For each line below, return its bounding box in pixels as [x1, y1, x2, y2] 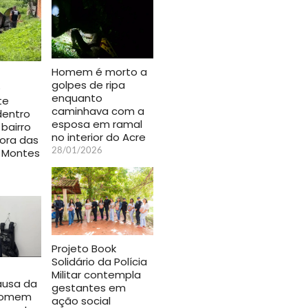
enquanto [52, 90, 102, 105]
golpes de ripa [52, 77, 125, 92]
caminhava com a [52, 103, 144, 118]
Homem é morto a [52, 64, 147, 79]
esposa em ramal [52, 116, 142, 131]
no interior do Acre [52, 129, 146, 144]
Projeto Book [52, 241, 116, 256]
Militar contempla [52, 267, 141, 282]
